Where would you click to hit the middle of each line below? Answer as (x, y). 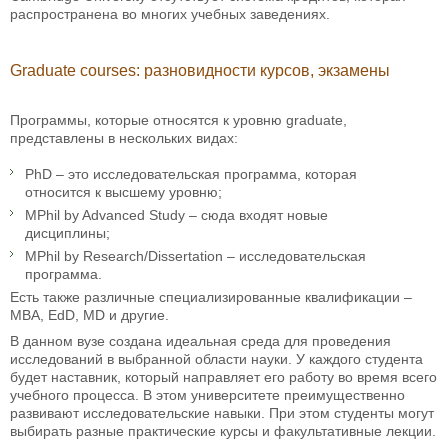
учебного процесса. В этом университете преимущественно (207, 395)
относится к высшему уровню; (123, 192)
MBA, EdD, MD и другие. (89, 315)
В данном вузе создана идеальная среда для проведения (200, 341)
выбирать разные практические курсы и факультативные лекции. (223, 431)
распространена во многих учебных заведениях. (170, 14)
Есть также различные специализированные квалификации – (211, 297)
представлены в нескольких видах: (124, 138)
